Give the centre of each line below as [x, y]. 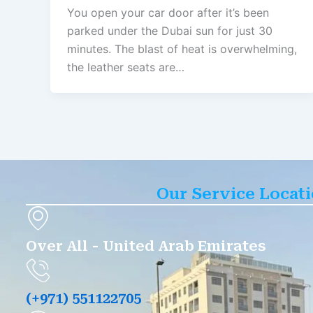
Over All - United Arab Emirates [146, 246]
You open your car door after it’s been [168, 13]
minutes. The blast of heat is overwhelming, [182, 49]
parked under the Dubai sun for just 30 [170, 31]
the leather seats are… [126, 67]
